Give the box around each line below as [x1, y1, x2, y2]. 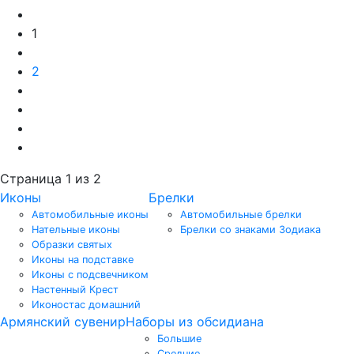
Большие [157, 333, 201, 345]
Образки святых [32, 239, 112, 251]
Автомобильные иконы [32, 209, 149, 221]
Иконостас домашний [32, 299, 141, 311]
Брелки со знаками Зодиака [180, 224, 321, 236]
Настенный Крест [32, 284, 119, 296]
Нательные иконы [32, 224, 120, 236]
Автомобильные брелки [180, 209, 302, 221]
